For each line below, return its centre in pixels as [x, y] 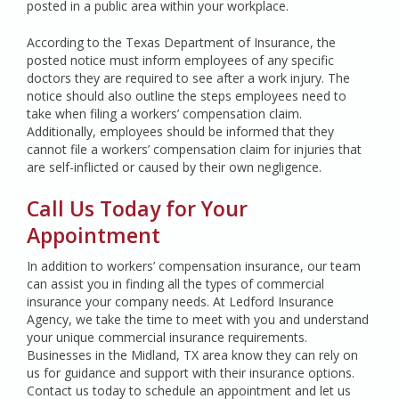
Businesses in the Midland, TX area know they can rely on [192, 355]
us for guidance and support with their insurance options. [191, 373]
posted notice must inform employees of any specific [180, 60]
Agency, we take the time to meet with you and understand [198, 319]
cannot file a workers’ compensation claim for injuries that [194, 149]
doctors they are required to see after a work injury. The [188, 78]
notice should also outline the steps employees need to [187, 96]
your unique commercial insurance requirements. [167, 337]
